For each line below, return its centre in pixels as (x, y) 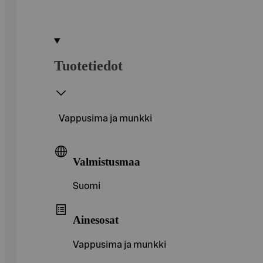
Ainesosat (96, 220)
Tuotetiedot (88, 65)
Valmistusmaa (107, 161)
